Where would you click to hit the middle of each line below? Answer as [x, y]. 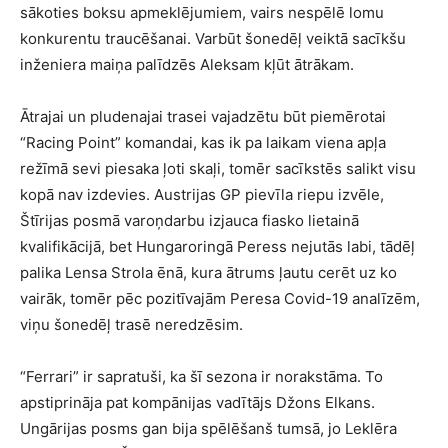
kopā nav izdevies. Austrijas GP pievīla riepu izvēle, [202, 194]
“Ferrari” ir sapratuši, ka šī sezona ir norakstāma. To [201, 376]
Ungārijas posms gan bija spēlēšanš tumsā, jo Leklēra [208, 428]
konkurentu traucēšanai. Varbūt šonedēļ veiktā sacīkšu [213, 38]
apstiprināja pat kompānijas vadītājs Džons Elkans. [197, 402]
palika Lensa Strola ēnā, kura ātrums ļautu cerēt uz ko [208, 272]
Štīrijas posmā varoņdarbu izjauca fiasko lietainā [189, 220]
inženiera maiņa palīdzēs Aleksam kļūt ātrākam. [187, 64]
